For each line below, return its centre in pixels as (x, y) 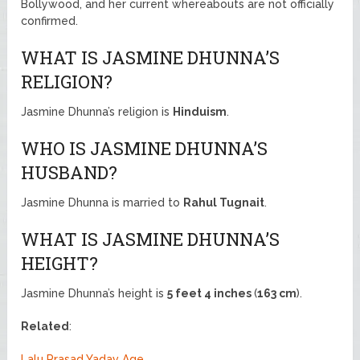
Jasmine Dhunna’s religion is (97, 111)
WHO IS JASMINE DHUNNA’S (145, 148)
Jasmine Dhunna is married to (102, 202)
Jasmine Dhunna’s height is (94, 293)
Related (45, 326)
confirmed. (50, 20)
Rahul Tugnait (224, 202)
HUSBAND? (70, 172)
